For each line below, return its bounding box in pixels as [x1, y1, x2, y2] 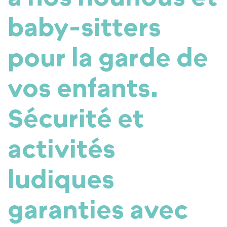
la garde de [71, 42, 208, 72]
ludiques [8, 164, 115, 194]
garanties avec [8, 194, 188, 224]
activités [8, 133, 116, 163]
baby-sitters [8, 12, 161, 42]
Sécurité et [8, 103, 144, 133]
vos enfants [8, 72, 150, 102]
